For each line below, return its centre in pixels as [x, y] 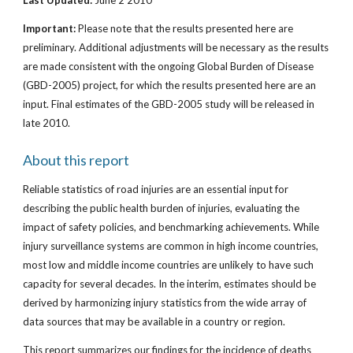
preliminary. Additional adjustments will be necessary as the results [176, 47]
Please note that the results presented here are [185, 28]
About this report [76, 160]
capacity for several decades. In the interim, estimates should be [170, 284]
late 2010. [49, 123]
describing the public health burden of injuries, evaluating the [162, 208]
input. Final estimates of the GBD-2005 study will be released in [169, 104]
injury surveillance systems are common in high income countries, [171, 246]
